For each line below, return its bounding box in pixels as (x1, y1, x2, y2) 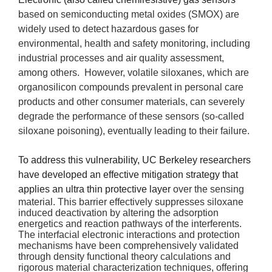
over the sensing (171, 183, 244, 194)
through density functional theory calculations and (18, 251, 231, 262)
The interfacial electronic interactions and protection (18, 229, 240, 240)
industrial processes (18, 52, 104, 63)
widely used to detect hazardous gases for (18, 23, 199, 34)
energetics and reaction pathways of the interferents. (18, 218, 242, 229)
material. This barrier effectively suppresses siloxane (18, 196, 243, 207)
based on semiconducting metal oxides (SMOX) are (18, 8, 239, 19)
